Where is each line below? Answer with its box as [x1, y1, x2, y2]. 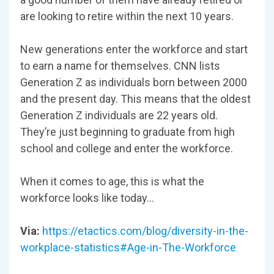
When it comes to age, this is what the [20, 175, 204, 188]
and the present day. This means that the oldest [20, 92, 251, 106]
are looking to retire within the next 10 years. [20, 10, 234, 23]
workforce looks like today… [20, 191, 154, 205]
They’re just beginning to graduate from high [20, 125, 235, 139]
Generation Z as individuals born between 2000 [20, 76, 247, 89]
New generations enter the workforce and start [20, 43, 248, 56]
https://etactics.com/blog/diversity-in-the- [42, 224, 248, 238]
